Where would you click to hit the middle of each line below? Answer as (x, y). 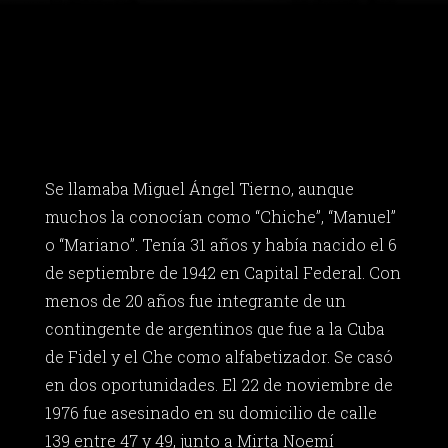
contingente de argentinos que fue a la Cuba (214, 329)
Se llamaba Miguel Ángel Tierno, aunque (199, 189)
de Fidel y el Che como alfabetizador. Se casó (218, 357)
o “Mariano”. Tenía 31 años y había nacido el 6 (220, 245)
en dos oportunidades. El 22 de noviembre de (218, 385)
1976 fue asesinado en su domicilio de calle (210, 413)
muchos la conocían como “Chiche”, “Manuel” (220, 217)
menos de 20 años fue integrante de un (195, 301)
